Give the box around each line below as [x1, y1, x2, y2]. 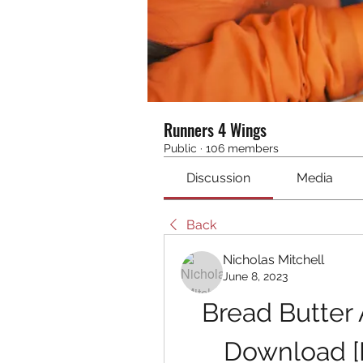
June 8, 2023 [223, 270, 288, 283]
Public [164, 142, 197, 155]
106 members [206, 142, 279, 155]
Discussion [186, 170, 251, 186]
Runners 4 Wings [164, 117, 267, 142]
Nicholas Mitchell [223, 252, 324, 267]
